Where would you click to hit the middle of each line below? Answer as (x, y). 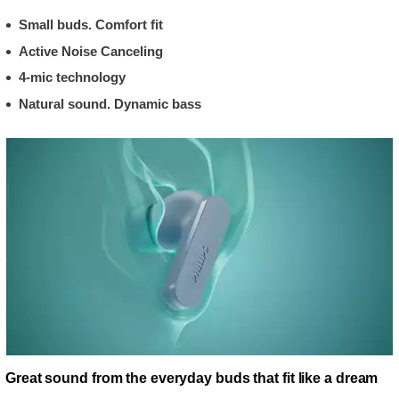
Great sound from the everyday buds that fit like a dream (192, 378)
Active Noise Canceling (91, 51)
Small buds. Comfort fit (91, 24)
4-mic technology (72, 77)
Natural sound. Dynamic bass (110, 103)
